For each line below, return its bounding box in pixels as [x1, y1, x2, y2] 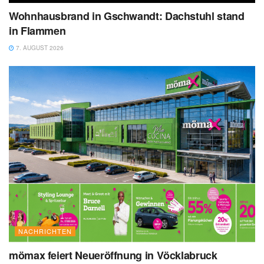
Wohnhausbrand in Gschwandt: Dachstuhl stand [9, 8, 245, 24]
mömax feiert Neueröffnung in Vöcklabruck [9, 247, 217, 263]
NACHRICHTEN [18, 226, 72, 236]
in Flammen [9, 22, 66, 38]
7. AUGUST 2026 [14, 43, 64, 52]
